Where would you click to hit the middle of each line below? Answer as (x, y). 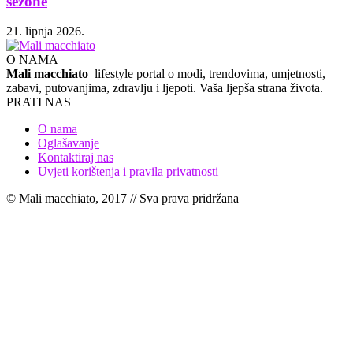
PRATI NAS (39, 102)
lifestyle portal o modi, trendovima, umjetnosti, (208, 74)
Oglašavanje (69, 143)
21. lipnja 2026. (45, 32)
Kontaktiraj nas (76, 158)
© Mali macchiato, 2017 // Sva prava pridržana (123, 199)
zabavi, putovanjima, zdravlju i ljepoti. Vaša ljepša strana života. (165, 88)
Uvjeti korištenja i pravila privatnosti (128, 172)
